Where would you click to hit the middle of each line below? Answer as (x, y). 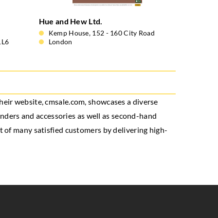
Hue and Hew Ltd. (71, 21)
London (60, 42)
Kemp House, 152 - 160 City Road (102, 33)
